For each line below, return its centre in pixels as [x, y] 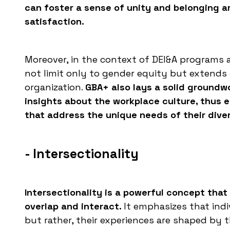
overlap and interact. [74, 206]
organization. [55, 87]
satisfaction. [54, 22]
